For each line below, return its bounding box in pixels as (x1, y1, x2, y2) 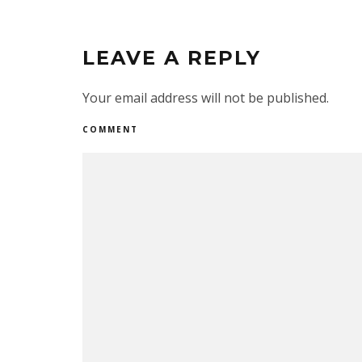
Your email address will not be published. (82, 89, 329, 107)
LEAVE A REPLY (82, 46, 261, 69)
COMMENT (82, 124, 138, 135)
